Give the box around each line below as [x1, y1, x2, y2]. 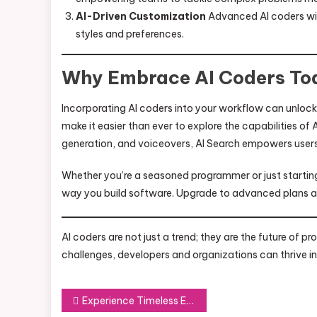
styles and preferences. [76, 28, 184, 40]
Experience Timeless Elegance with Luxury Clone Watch [82, 294, 186, 307]
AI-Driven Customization [76, 10, 206, 23]
